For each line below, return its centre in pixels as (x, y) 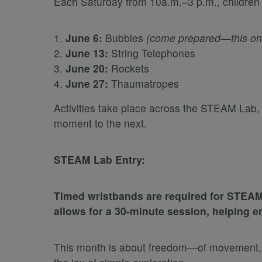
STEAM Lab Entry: (99, 160)
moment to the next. (100, 123)
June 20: (87, 68)
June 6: (84, 38)
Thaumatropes (144, 84)
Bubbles (124, 38)
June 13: (87, 53)
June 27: (87, 84)
